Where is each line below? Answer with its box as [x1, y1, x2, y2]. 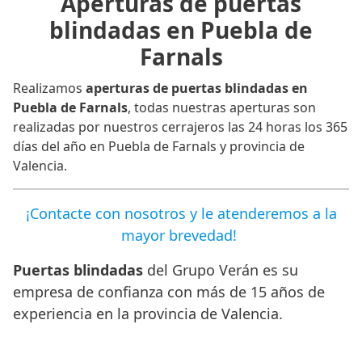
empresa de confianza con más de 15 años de [13, 282, 325, 302]
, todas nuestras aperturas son [128, 99, 316, 117]
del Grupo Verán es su [143, 260, 298, 280]
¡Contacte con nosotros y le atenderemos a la [25, 204, 337, 224]
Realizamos [13, 79, 86, 98]
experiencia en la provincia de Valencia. [13, 304, 283, 324]
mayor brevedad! [121, 225, 241, 246]
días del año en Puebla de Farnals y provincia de [13, 137, 305, 156]
